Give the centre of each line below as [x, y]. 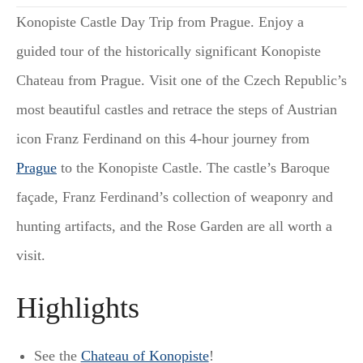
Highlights [78, 307]
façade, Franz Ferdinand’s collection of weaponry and [175, 196]
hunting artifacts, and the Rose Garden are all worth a [174, 226]
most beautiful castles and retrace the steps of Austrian [177, 109]
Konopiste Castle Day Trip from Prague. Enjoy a [160, 21]
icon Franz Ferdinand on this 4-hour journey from [163, 138]
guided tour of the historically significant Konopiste [169, 51]
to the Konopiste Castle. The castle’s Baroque [193, 167]
